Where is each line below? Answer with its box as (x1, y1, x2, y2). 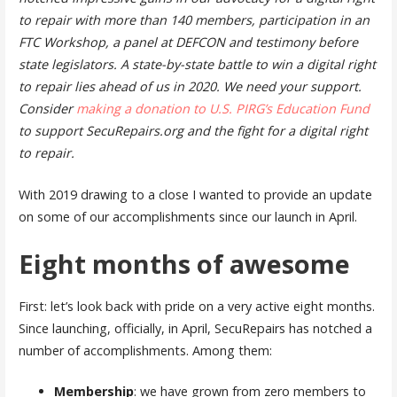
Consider (18, 99, 76, 117)
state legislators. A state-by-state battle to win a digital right (18, 55, 376, 73)
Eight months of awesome (18, 246, 350, 282)
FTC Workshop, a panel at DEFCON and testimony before (18, 33, 358, 51)
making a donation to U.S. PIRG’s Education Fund (75, 99, 370, 117)
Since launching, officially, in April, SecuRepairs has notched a (18, 319, 372, 337)
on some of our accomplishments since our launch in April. (18, 207, 357, 225)
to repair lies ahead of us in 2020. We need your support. (18, 77, 362, 95)
